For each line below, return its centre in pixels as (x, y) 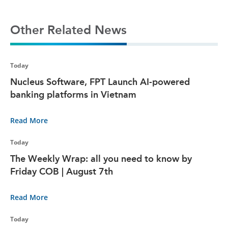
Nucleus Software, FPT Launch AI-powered (100, 82)
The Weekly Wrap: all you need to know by (101, 159)
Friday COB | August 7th (62, 171)
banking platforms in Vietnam (73, 94)
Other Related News (68, 30)
